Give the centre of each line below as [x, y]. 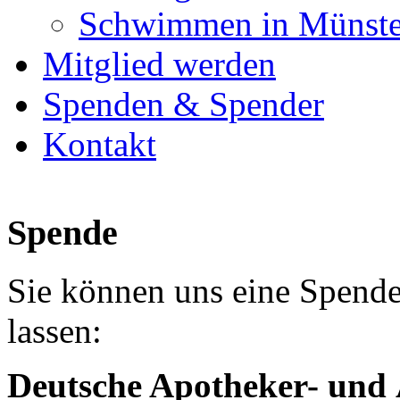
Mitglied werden [159, 64]
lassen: [54, 330]
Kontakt [100, 145]
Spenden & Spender [183, 104]
